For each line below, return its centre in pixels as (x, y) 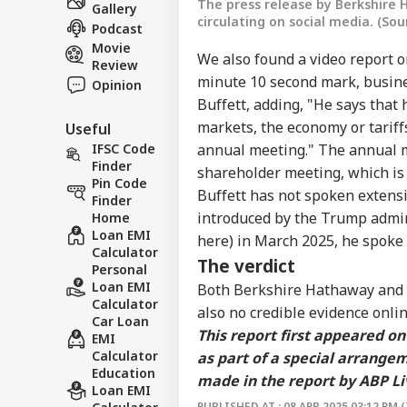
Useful (88, 129)
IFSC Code (124, 148)
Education (124, 372)
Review (115, 65)
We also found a (253, 59)
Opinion (117, 84)
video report (352, 59)
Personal (119, 269)
